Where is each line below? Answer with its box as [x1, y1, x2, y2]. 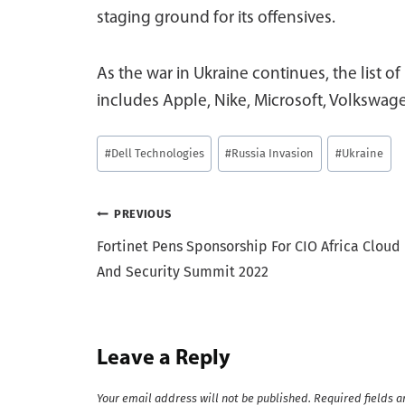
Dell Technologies [110, 146, 204, 161]
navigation [96, 244, 218, 270]
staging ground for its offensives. [97, 9, 335, 27]
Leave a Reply [97, 348, 231, 371]
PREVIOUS [114, 207, 172, 221]
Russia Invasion [231, 146, 315, 161]
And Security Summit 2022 [97, 263, 268, 281]
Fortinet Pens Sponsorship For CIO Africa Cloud [97, 238, 400, 256]
